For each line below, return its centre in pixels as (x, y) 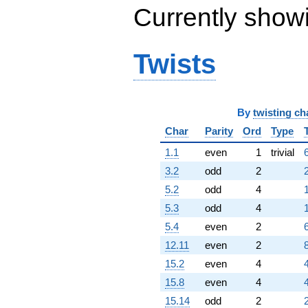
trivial (282, 153)
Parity (219, 131)
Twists (175, 65)
